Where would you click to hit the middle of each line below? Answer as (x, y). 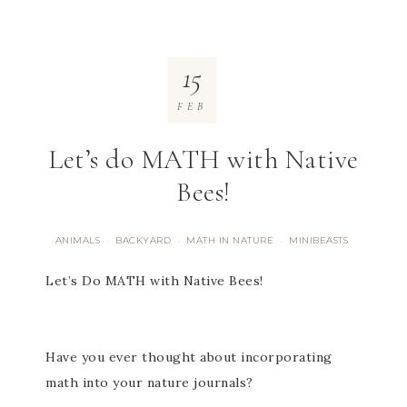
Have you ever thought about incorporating (189, 357)
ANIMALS (78, 240)
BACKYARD (144, 240)
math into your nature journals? (149, 382)
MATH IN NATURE (230, 240)
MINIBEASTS (319, 240)
